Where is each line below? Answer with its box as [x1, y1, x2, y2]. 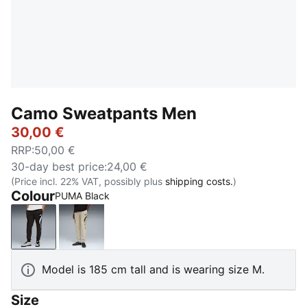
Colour [11, 188, 55, 204]
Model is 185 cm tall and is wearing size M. [42, 262, 265, 276]
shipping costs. [165, 175, 233, 187]
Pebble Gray [80, 227, 145, 241]
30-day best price [11, 160, 104, 173]
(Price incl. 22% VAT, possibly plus [11, 175, 165, 187]
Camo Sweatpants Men [11, 103, 197, 123]
